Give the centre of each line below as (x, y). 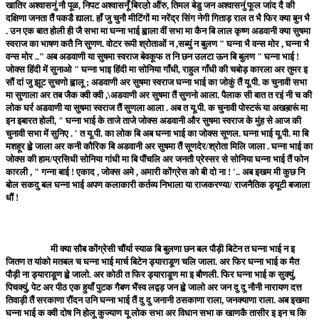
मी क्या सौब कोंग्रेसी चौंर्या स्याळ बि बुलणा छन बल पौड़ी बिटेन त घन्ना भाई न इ (150, 249)
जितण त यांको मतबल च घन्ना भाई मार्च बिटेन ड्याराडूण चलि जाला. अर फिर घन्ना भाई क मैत (152, 262)
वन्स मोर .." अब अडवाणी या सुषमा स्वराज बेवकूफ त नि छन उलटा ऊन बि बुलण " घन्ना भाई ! (152, 57)
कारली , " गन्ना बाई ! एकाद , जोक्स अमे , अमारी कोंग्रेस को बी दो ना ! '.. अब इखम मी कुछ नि (155, 172)
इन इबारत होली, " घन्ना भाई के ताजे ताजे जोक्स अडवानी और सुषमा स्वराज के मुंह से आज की (153, 121)
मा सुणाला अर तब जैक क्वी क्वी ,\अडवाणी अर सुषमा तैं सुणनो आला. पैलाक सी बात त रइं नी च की (159, 95)
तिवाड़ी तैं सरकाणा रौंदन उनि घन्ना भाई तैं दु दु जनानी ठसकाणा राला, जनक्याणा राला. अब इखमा (157, 300)
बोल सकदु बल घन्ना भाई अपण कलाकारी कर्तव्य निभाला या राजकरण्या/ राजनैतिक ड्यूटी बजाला (158, 185)
